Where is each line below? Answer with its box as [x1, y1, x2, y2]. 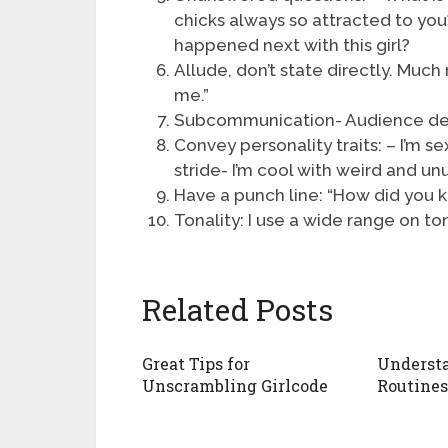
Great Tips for [142, 353, 250, 375]
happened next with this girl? [174, 34, 411, 55]
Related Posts [142, 290, 333, 330]
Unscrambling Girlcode [142, 375, 328, 397]
